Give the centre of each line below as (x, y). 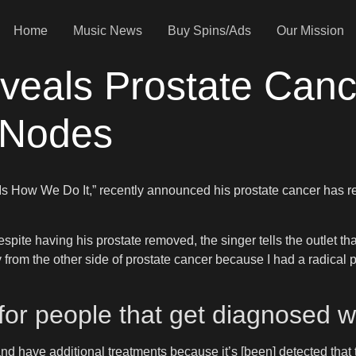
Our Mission (310, 30)
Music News (107, 30)
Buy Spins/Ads (209, 30)
